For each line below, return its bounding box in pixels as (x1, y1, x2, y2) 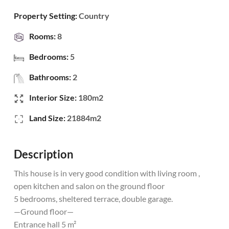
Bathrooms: (29, 72, 73, 82)
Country (79, 11, 109, 20)
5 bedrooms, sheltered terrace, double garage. (14, 194, 173, 203)
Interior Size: (29, 93, 78, 102)
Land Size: (29, 113, 67, 123)
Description (14, 147, 74, 161)
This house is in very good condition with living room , (14, 168, 200, 178)
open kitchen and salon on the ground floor (14, 181, 165, 191)
